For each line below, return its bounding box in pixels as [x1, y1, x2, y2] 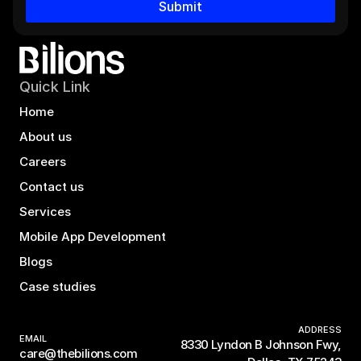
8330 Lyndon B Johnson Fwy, [180, 337, 342, 352]
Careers [19, 153, 66, 169]
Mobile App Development [19, 228, 166, 244]
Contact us [19, 178, 84, 194]
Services [19, 203, 71, 219]
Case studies [19, 278, 96, 294]
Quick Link [19, 78, 90, 95]
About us [19, 128, 72, 144]
